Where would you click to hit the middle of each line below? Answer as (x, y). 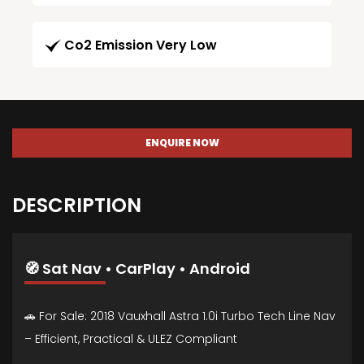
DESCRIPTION (77, 206)
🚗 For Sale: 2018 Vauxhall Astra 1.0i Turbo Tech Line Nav (180, 316)
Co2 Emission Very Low (141, 45)
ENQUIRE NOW (182, 143)
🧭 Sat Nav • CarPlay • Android (137, 269)
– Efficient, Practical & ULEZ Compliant (131, 339)
